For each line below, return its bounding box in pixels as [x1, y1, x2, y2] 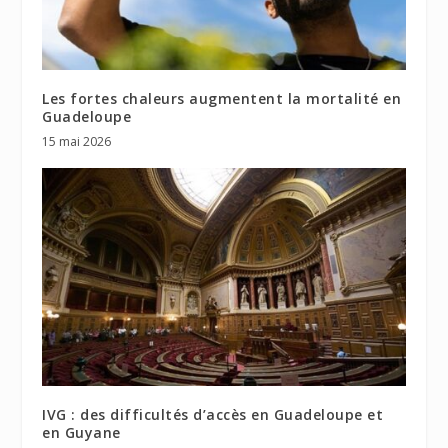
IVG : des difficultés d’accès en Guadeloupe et [42, 405, 384, 425]
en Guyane [42, 423, 121, 443]
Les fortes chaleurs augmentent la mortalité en [42, 89, 402, 109]
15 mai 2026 [42, 133, 112, 151]
